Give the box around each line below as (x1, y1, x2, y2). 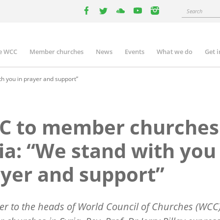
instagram (151, 15, 189, 26)
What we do (157, 47, 192, 56)
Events (125, 47, 144, 56)
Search (182, 6, 201, 15)
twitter (99, 15, 124, 26)
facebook (82, 15, 116, 26)
